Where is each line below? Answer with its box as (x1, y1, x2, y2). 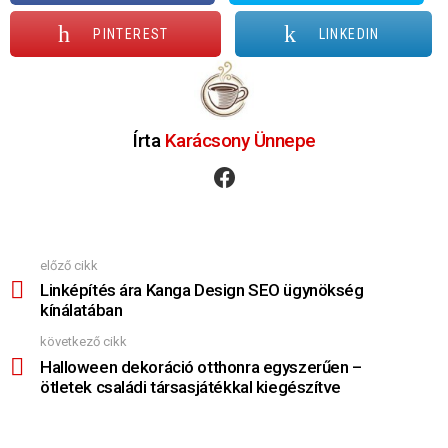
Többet (10, 279, 55, 296)
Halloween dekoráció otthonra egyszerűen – (40, 356, 362, 377)
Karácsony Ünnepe (164, 129, 317, 152)
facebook (231, 156, 282, 171)
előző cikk (40, 257, 98, 273)
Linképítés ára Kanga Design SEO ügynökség (40, 280, 364, 300)
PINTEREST (93, 26, 169, 42)
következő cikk (40, 334, 127, 349)
